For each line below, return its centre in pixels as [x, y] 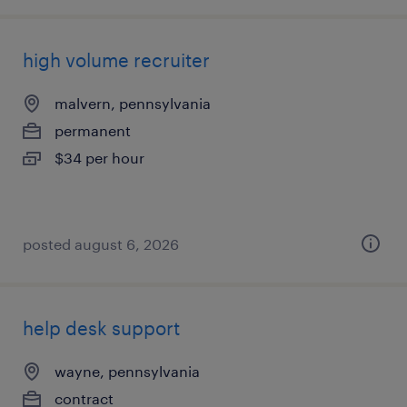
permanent [93, 130]
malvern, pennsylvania [133, 103]
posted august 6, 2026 [101, 244]
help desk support [101, 328]
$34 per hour [99, 158]
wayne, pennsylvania [127, 371]
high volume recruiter [116, 60]
